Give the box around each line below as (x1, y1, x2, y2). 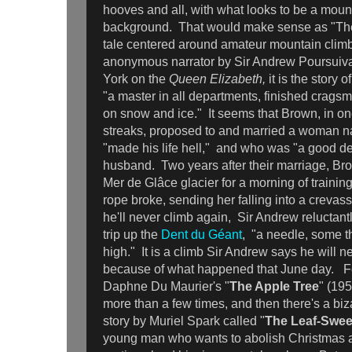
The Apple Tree (229, 280, 319, 294)
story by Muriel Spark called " (103, 314, 265, 328)
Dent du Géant (161, 228, 242, 242)
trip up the (103, 228, 161, 242)
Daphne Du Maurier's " (103, 280, 229, 294)
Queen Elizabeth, (169, 72, 269, 86)
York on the (103, 72, 169, 86)
